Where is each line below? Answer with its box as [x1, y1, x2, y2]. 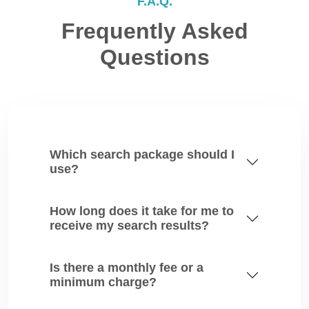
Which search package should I [50, 148, 235, 161]
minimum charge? [50, 275, 157, 289]
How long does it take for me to [50, 204, 234, 218]
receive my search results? [50, 219, 209, 232]
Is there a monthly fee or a [50, 261, 203, 275]
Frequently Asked [61, 19, 248, 43]
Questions [99, 45, 210, 70]
